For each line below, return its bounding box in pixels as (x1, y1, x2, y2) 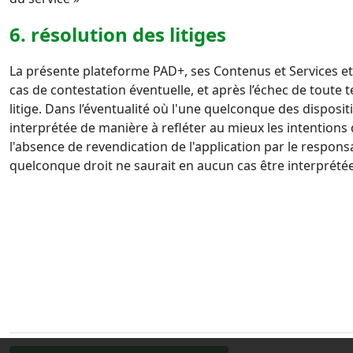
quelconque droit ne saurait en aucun (9, 157, 237, 174)
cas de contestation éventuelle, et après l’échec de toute (9, 81, 345, 98)
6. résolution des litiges (9, 21, 236, 47)
